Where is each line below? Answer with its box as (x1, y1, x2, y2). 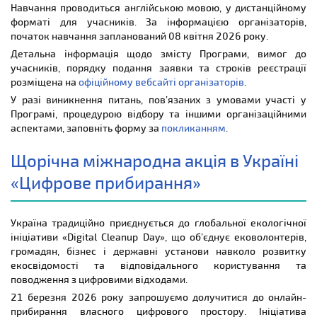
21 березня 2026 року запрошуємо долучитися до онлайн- (11, 290, 306, 303)
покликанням (161, 121, 226, 134)
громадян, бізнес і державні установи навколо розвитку (11, 244, 306, 257)
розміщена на (11, 75, 79, 88)
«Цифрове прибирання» (11, 171, 201, 192)
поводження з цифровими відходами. (11, 272, 188, 285)
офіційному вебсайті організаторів (79, 75, 244, 88)
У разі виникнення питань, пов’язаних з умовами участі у (11, 93, 306, 105)
